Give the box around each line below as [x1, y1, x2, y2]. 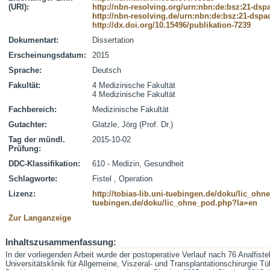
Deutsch [92, 66, 121, 75]
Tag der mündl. [8, 135, 65, 144]
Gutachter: [8, 120, 47, 129]
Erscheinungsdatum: [8, 51, 86, 60]
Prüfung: [8, 144, 41, 153]
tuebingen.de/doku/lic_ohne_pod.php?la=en [92, 198, 257, 207]
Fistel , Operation [92, 174, 152, 183]
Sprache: [8, 66, 42, 75]
